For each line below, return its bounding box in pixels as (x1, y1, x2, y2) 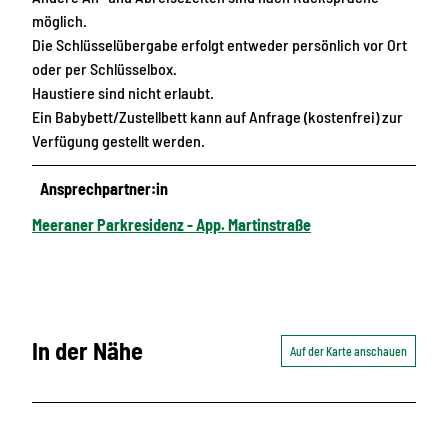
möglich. (32, 11, 87, 31)
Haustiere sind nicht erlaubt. (32, 83, 214, 103)
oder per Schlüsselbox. (32, 59, 177, 79)
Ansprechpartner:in (40, 179, 169, 199)
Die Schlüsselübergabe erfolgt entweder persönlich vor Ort (32, 35, 407, 55)
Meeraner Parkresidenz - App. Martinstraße (32, 215, 311, 235)
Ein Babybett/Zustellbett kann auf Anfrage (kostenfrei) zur (32, 107, 403, 127)
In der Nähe (32, 336, 143, 366)
